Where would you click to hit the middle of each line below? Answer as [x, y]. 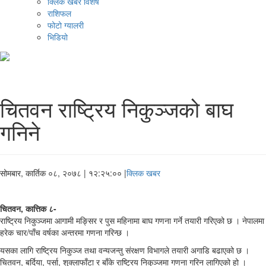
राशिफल [59, 13]
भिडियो [58, 37]
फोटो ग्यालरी [66, 25]
